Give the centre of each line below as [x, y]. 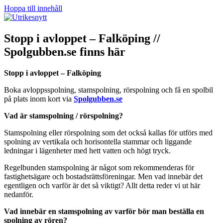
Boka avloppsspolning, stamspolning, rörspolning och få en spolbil [109, 90]
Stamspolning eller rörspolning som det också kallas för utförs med [108, 132]
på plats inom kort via [39, 99]
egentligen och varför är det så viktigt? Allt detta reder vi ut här [102, 185]
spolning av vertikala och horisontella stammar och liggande [98, 141]
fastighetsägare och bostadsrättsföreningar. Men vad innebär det [103, 176]
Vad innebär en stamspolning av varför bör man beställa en [104, 211]
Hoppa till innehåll [33, 8]
